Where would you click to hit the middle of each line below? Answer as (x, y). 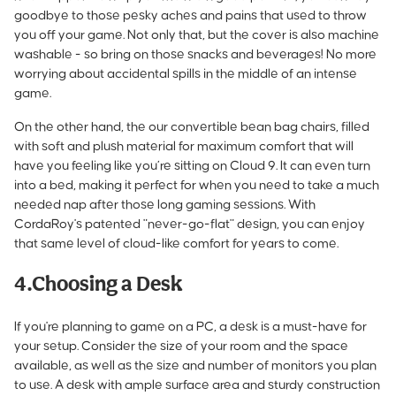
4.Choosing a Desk (99, 285)
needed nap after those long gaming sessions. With (165, 204)
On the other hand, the (81, 126)
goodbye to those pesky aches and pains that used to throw (190, 15)
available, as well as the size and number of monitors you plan (195, 365)
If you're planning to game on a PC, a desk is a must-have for (190, 326)
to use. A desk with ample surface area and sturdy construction (197, 385)
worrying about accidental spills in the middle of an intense (186, 73)
